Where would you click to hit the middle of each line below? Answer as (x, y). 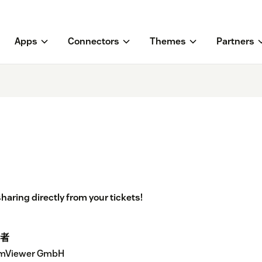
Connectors (93, 42)
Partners (235, 42)
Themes (168, 42)
